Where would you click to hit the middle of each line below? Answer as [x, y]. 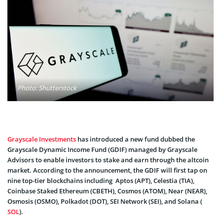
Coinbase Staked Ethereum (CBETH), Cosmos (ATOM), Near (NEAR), [107, 191]
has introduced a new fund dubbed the [135, 139]
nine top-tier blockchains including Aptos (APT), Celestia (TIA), [101, 180]
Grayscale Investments [42, 139]
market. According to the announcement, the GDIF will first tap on [107, 170]
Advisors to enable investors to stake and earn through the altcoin [108, 160]
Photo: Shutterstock [47, 88]
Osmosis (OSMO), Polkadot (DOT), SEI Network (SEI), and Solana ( [105, 201]
